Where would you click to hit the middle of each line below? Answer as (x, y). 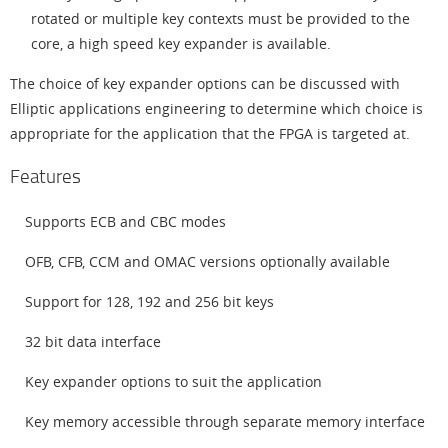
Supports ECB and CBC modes (125, 221)
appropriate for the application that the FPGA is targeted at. (210, 133)
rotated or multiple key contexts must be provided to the (220, 18)
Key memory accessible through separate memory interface (225, 421)
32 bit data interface (93, 341)
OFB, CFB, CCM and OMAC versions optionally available (207, 261)
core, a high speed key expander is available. (181, 43)
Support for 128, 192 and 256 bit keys (149, 301)
